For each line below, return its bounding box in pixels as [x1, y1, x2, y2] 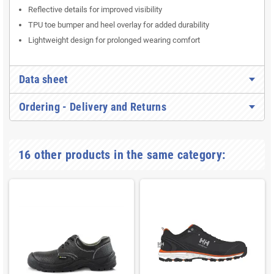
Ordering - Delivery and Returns [19, 100, 167, 114]
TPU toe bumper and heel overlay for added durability [28, 20, 209, 30]
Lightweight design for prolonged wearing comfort [28, 35, 200, 45]
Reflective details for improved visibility [28, 5, 162, 15]
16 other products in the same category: [18, 147, 226, 163]
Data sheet [19, 73, 68, 86]
